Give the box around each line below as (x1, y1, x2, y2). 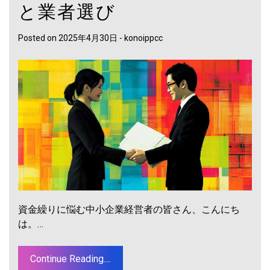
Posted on (18, 33, 58, 43)
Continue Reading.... (30, 253, 111, 265)
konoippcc (124, 33, 163, 43)
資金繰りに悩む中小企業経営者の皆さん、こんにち (18, 204, 240, 216)
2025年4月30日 (58, 33, 118, 43)
